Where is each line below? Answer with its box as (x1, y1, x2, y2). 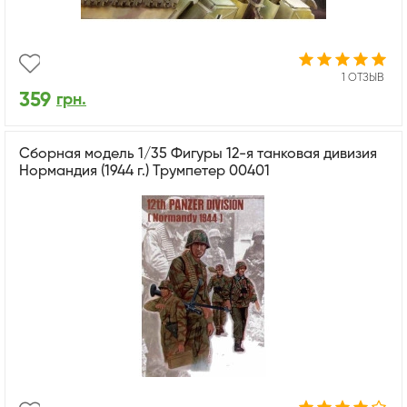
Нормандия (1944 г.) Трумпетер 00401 (19, 164, 270, 179)
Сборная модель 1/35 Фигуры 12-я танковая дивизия (19, 146, 377, 162)
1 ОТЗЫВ (342, 72, 383, 84)
